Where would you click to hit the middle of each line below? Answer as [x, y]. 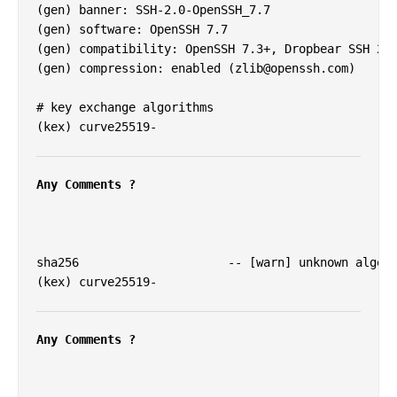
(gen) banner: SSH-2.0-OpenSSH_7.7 [153, 10]
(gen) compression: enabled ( [136, 69]
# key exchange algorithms [125, 108]
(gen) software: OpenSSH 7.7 [132, 30]
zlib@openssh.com [292, 69]
